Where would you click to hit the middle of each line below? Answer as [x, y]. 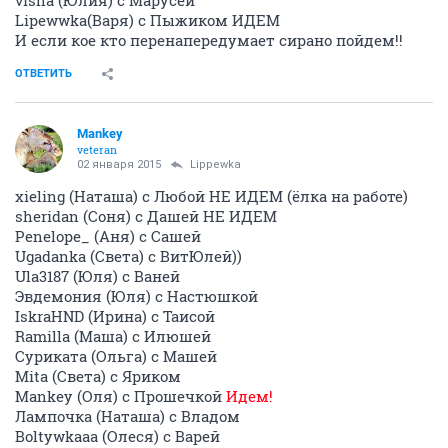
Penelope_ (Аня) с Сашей [108, 236]
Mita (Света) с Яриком [98, 376]
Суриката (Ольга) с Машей [116, 356]
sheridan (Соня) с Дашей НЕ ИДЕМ [146, 216]
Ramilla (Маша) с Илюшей [113, 336]
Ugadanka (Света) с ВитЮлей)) [128, 256]
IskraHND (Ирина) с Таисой [115, 316]
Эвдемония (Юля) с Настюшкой [136, 296]
